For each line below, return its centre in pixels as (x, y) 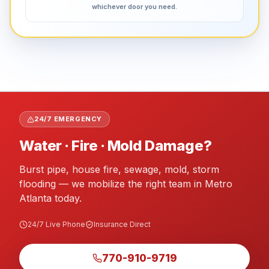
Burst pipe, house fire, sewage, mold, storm (119, 169)
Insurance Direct (122, 224)
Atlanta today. (50, 198)
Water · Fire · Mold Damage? (116, 146)
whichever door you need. (134, 7)
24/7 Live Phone (56, 224)
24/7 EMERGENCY (68, 119)
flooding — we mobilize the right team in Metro (126, 184)
